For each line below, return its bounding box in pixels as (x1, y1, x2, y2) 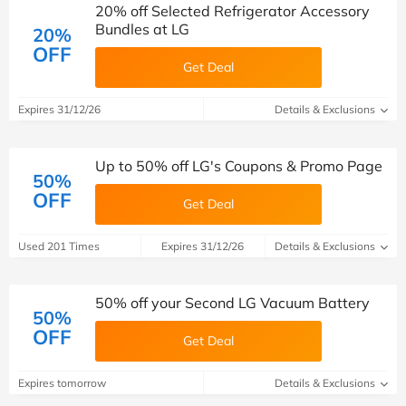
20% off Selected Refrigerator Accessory (95, 2, 370, 20)
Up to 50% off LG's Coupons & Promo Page (95, 157, 382, 175)
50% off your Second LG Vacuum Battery (95, 294, 370, 312)
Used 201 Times (18, 239, 100, 253)
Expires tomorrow (18, 376, 106, 390)
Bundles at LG (95, 20, 189, 38)
